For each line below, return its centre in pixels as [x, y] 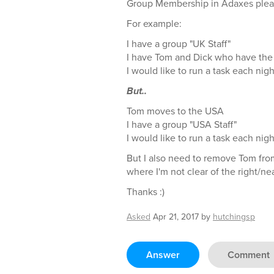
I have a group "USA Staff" [182, 124]
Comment [249, 255]
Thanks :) [146, 192]
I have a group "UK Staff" [179, 44]
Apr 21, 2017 [176, 217]
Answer [163, 255]
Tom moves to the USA [175, 111]
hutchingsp [234, 217]
